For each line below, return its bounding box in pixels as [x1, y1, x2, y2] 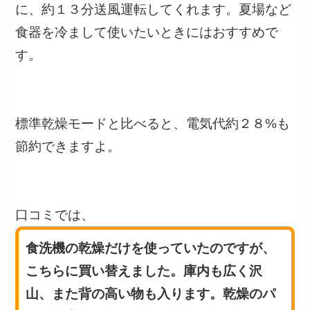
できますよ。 [42, 138, 128, 154]
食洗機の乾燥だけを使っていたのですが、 [26, 240, 276, 255]
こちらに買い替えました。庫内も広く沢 [26, 263, 263, 278]
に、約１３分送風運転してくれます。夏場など [15, 1, 292, 17]
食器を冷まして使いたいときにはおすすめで [15, 24, 279, 39]
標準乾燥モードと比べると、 [15, 116, 187, 131]
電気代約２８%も [186, 116, 291, 131]
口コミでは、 [15, 207, 95, 222]
